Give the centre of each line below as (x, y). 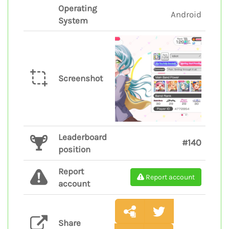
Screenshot (81, 78)
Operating (78, 8)
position (74, 149)
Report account (170, 177)
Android (186, 14)
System (73, 20)
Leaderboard (83, 137)
